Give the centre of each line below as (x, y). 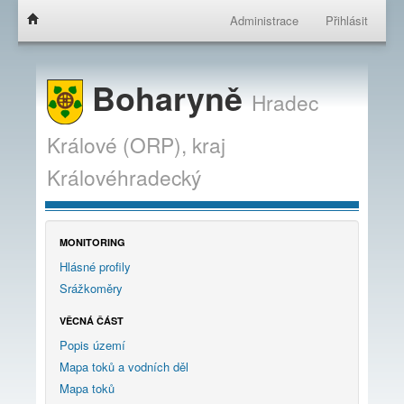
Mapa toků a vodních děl (124, 366)
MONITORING (92, 242)
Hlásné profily (95, 266)
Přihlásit (347, 20)
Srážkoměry (91, 288)
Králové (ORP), (117, 144)
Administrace (264, 20)
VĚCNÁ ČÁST (92, 320)
